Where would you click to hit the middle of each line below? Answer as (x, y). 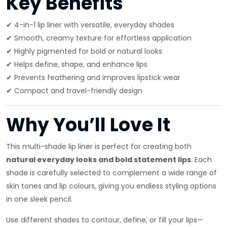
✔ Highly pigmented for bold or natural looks (84, 51)
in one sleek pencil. (39, 199)
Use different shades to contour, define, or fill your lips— (105, 220)
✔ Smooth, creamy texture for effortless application (99, 38)
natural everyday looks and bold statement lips (99, 160)
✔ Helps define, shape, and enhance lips (77, 64)
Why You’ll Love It (88, 125)
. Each (201, 160)
